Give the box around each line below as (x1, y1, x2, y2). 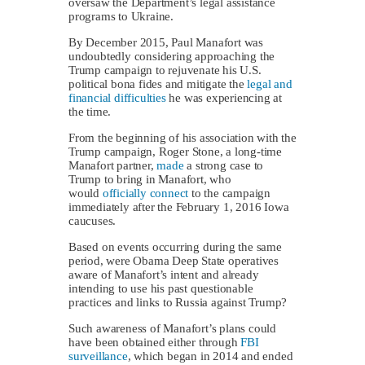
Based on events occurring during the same (68, 240, 282, 253)
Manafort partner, (68, 158, 157, 172)
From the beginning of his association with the (68, 130, 297, 144)
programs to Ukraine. (68, 9, 174, 23)
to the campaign (188, 186, 271, 200)
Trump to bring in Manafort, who (68, 172, 231, 186)
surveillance (68, 349, 128, 363)
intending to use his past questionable (68, 281, 253, 295)
